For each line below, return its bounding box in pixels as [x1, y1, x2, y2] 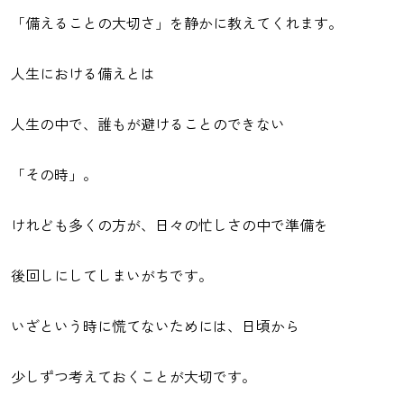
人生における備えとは [11, 62, 155, 84]
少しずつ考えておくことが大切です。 [11, 365, 256, 387]
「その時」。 [11, 163, 97, 185]
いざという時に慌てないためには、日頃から [11, 315, 299, 336]
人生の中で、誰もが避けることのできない [11, 113, 285, 134]
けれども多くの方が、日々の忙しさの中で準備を [11, 214, 328, 235]
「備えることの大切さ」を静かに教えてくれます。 [11, 12, 343, 33]
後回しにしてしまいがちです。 [11, 264, 213, 286]
